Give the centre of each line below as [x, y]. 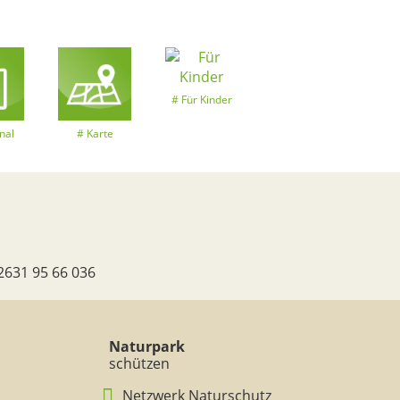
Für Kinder [207, 100]
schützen [139, 363]
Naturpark [146, 346]
